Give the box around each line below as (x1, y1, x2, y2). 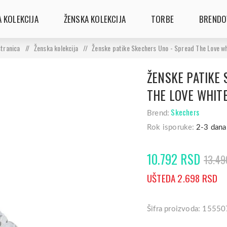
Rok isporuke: (147, 124, 195, 131)
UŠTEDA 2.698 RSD (147, 171, 218, 185)
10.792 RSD (147, 149, 200, 169)
